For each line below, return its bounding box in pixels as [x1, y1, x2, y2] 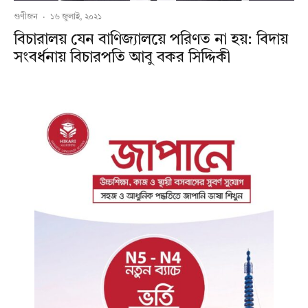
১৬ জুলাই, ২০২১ [50, 13, 102, 22]
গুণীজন [14, 13, 38, 22]
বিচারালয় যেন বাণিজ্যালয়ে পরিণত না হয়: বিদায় [14, 32, 288, 48]
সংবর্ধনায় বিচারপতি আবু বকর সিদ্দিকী [14, 50, 230, 66]
